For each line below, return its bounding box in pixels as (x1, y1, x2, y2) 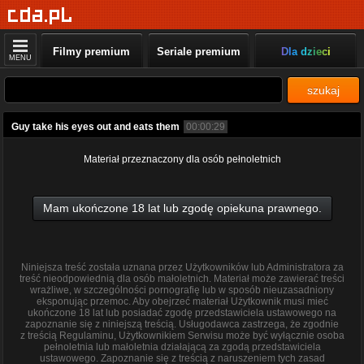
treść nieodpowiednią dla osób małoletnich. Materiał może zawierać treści (19, 273, 344, 284)
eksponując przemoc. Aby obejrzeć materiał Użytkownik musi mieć (36, 296, 328, 307)
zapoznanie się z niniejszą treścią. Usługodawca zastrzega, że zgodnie (25, 318, 339, 330)
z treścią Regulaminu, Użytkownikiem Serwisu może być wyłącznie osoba (19, 330, 344, 341)
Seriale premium (156, 45, 240, 58)
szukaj (307, 84, 340, 97)
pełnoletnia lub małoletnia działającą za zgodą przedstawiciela (43, 341, 321, 353)
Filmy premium (53, 45, 131, 58)
